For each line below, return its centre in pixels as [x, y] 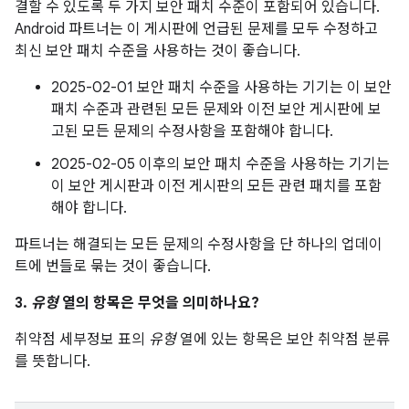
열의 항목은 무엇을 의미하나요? [159, 303]
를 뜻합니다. [52, 362]
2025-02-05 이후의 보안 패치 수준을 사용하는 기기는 [220, 164]
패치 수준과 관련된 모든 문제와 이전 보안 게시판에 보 [216, 110]
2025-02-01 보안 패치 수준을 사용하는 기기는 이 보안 [221, 88]
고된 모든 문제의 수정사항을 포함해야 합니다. [192, 131]
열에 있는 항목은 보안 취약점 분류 [283, 340]
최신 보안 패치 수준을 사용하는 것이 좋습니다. [157, 51]
